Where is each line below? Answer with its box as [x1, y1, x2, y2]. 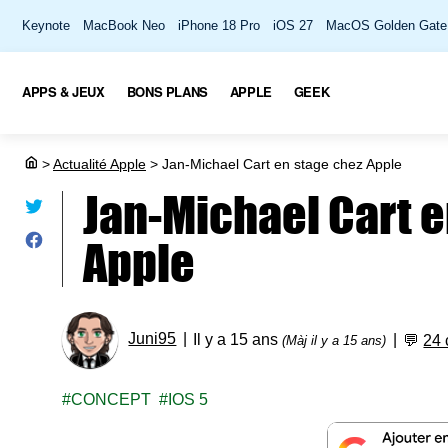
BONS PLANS [126, 81, 208, 101]
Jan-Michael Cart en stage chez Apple [158, 156, 402, 172]
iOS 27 [273, 18, 313, 33]
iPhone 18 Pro [178, 18, 260, 33]
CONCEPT [71, 391, 152, 408]
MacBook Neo [83, 18, 165, 33]
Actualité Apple [53, 156, 146, 172]
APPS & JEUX [22, 81, 105, 101]
